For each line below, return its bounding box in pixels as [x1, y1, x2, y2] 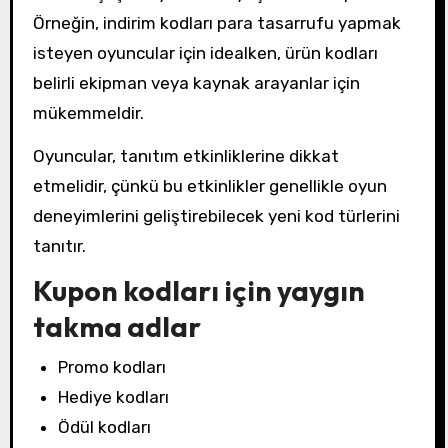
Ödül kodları [58, 416, 152, 437]
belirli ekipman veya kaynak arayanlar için [32, 72, 360, 93]
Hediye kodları [58, 386, 170, 407]
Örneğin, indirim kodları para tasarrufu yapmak [32, 12, 401, 33]
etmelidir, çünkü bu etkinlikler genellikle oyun [32, 175, 387, 196]
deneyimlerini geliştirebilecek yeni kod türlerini [32, 205, 400, 226]
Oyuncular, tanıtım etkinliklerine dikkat [32, 145, 339, 166]
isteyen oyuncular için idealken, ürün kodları [32, 42, 378, 63]
